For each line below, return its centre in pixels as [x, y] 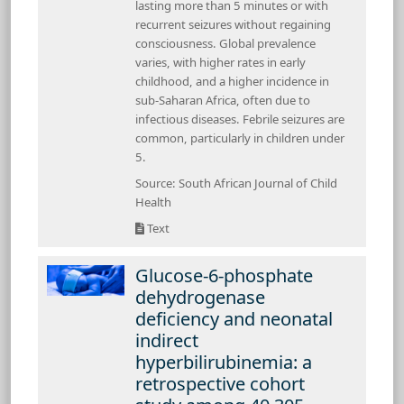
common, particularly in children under [240, 138]
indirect [167, 340]
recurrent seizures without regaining [233, 24]
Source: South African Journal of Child [236, 183]
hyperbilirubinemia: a [224, 362]
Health [153, 202]
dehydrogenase [200, 297]
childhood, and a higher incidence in [232, 81]
